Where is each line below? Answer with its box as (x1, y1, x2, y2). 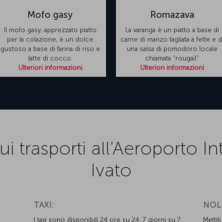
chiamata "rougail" (145, 55, 199, 62)
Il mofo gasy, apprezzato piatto (3, 26, 97, 34)
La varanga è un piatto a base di (125, 26, 219, 34)
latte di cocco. (28, 55, 72, 62)
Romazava (150, 9, 194, 21)
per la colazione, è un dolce (7, 36, 93, 44)
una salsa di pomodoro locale (126, 45, 218, 53)
